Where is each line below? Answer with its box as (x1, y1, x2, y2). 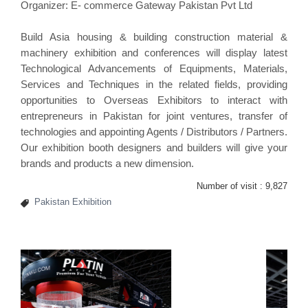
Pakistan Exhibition (34, 196, 111, 207)
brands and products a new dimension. (21, 157, 194, 169)
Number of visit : (197, 180, 265, 191)
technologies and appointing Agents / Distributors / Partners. (21, 125, 287, 137)
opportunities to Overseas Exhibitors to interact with (21, 93, 287, 106)
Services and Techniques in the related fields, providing (21, 78, 287, 90)
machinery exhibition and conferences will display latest (21, 46, 287, 58)
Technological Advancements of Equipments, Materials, (21, 62, 287, 74)
